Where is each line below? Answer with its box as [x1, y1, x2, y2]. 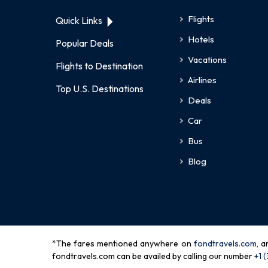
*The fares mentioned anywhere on [52, 238, 191, 249]
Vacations [187, 54, 227, 66]
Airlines [187, 74, 217, 86]
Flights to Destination [56, 60, 143, 72]
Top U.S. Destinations [56, 83, 144, 95]
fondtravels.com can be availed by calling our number [52, 251, 252, 262]
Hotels [187, 33, 214, 45]
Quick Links [56, 14, 102, 27]
